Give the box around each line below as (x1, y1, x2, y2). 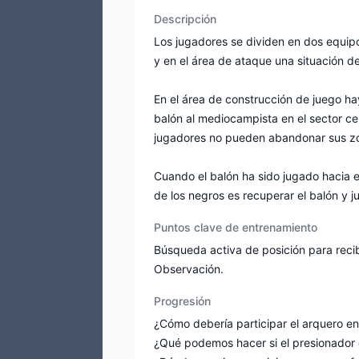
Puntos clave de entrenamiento (154, 220, 317, 234)
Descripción (154, 12, 216, 26)
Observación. (154, 262, 224, 276)
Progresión (154, 294, 211, 308)
